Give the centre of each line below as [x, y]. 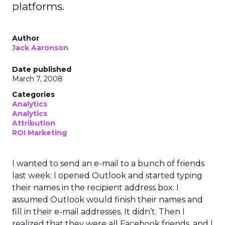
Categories [33, 94]
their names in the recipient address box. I [95, 188]
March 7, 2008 [37, 79]
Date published [42, 69]
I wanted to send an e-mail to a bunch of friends [108, 163]
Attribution [34, 123]
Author [26, 38]
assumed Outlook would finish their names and [107, 200]
